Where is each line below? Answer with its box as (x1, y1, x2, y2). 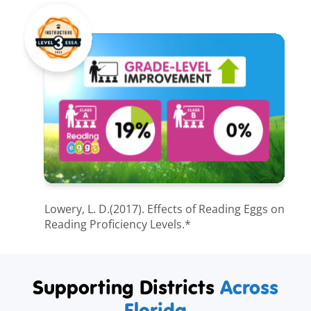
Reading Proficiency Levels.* (44, 216, 191, 232)
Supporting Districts (33, 274, 220, 300)
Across (220, 274, 278, 300)
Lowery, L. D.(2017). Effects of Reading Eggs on (44, 201, 285, 217)
